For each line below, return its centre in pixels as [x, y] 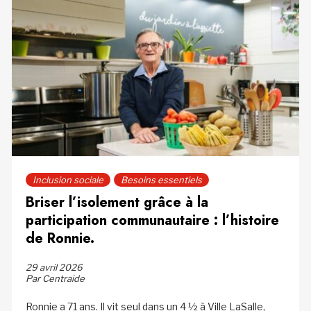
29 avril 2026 [54, 268]
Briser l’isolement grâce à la [117, 203]
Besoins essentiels [161, 180]
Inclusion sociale [68, 180]
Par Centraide [55, 279]
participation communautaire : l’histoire [152, 221]
